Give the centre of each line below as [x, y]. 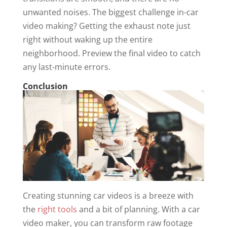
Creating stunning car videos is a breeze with [108, 196]
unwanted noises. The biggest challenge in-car [110, 12]
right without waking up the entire [87, 40]
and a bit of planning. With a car [138, 209]
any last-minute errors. [67, 67]
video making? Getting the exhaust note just [106, 26]
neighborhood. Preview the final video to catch [111, 53]
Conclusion [45, 86]
